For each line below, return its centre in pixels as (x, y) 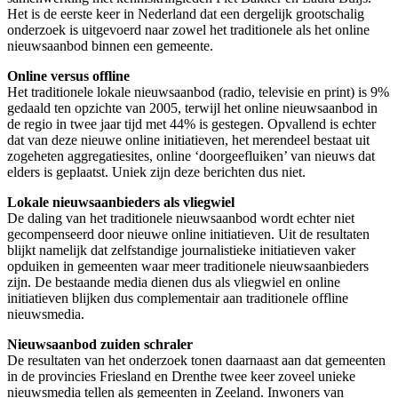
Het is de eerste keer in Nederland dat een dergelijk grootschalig (186, 13)
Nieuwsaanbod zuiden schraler (100, 344)
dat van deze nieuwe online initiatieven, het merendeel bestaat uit (188, 139)
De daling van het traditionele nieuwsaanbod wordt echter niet (181, 218)
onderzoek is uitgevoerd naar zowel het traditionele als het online (188, 29)
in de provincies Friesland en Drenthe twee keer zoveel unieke (181, 376)
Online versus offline (68, 76)
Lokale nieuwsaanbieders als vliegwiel (121, 202)
